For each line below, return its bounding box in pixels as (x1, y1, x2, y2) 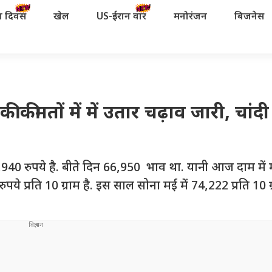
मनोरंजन (173, 10, 207, 24)
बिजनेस (234, 10, 264, 24)
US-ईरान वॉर (96, 10, 146, 24)
